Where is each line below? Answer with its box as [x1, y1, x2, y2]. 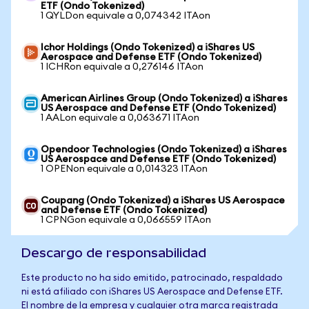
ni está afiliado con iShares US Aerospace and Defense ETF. [21, 288, 283, 297]
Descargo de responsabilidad [21, 246, 206, 260]
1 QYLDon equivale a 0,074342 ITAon [41, 11, 210, 21]
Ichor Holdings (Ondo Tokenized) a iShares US [41, 43, 255, 52]
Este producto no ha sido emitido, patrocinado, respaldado [21, 274, 283, 283]
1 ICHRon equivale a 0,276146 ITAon [41, 62, 203, 72]
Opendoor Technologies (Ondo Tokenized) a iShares [41, 145, 287, 154]
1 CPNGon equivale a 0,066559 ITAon [41, 215, 211, 225]
